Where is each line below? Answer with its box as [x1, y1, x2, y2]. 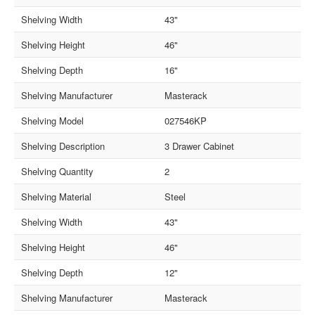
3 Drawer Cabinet [165, 139, 234, 153]
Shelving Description [21, 139, 105, 153]
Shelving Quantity [21, 165, 94, 179]
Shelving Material [21, 190, 92, 204]
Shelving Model [21, 114, 84, 128]
